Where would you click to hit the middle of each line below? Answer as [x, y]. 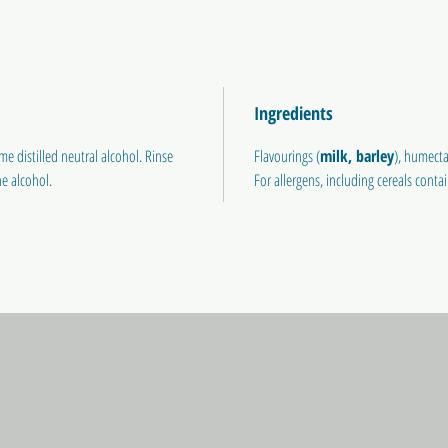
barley [375, 156]
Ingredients [293, 113]
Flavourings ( [287, 156]
